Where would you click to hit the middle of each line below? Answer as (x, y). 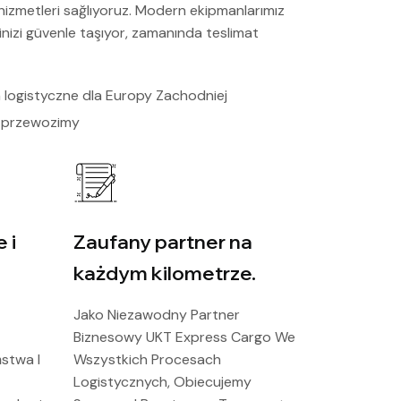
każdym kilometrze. (165, 273)
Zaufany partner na (163, 242)
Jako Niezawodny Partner (157, 315)
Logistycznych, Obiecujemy (162, 382)
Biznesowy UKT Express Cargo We (184, 337)
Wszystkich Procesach (147, 359)
